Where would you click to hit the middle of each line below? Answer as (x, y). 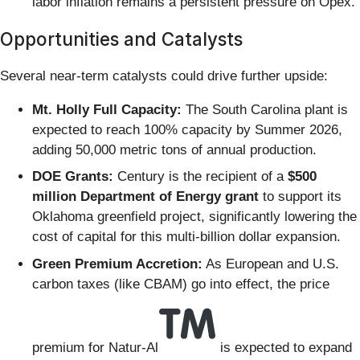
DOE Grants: (73, 177)
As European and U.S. (271, 264)
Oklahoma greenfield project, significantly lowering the (194, 217)
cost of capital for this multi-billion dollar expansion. (186, 237)
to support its (300, 197)
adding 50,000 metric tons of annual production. (174, 149)
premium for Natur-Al (95, 347)
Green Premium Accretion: (117, 264)
